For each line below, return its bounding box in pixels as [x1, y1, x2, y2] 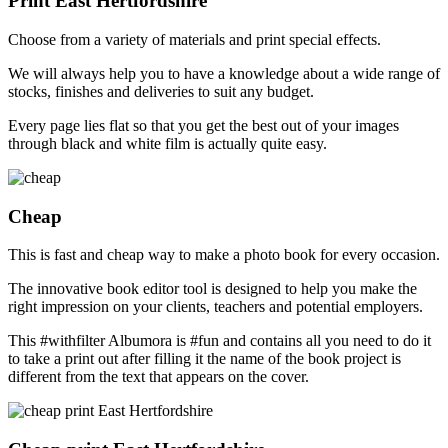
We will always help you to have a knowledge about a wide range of [8, 64, 440, 82]
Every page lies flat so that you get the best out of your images [8, 116, 399, 134]
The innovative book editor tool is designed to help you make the [8, 280, 417, 298]
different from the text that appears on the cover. [8, 368, 309, 386]
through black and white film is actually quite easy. [8, 134, 327, 152]
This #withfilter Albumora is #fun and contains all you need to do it [8, 332, 431, 350]
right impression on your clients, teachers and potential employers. [8, 298, 423, 316]
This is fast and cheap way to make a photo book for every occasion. [8, 246, 440, 264]
